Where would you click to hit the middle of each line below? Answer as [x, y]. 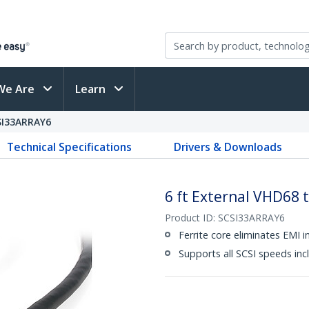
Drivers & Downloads [228, 147]
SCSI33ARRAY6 [251, 218]
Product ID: [191, 218]
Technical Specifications [70, 147]
